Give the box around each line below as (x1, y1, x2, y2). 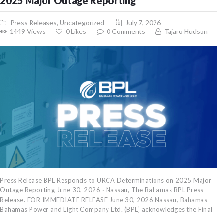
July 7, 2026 (125, 18, 161, 27)
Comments (111, 27, 145, 35)
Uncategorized (60, 18, 105, 27)
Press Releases (10, 18, 57, 27)
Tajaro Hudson (162, 27, 208, 35)
